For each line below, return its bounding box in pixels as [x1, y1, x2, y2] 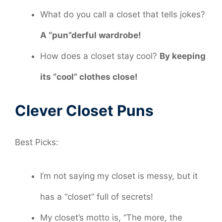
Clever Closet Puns [15, 102, 154, 120]
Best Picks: [15, 137, 58, 148]
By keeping [160, 51, 206, 61]
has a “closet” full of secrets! [40, 191, 153, 202]
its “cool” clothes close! [40, 71, 138, 82]
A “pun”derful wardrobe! [40, 30, 141, 40]
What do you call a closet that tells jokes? [40, 9, 205, 19]
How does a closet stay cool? [40, 51, 160, 61]
